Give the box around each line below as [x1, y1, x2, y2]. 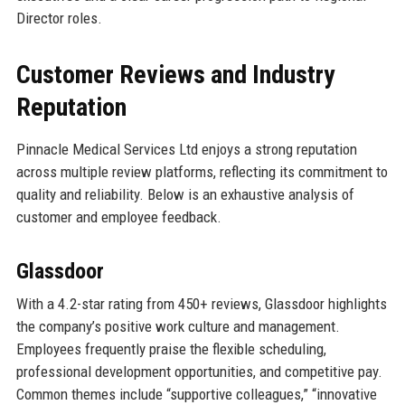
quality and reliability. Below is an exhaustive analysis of [15, 185, 354, 204]
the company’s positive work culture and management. [15, 317, 340, 336]
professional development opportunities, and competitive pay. [15, 363, 382, 381]
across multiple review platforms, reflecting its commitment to [15, 163, 388, 182]
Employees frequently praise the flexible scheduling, [15, 340, 326, 359]
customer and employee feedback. [15, 208, 221, 227]
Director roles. [15, 9, 102, 28]
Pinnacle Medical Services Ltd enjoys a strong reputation [15, 140, 357, 159]
